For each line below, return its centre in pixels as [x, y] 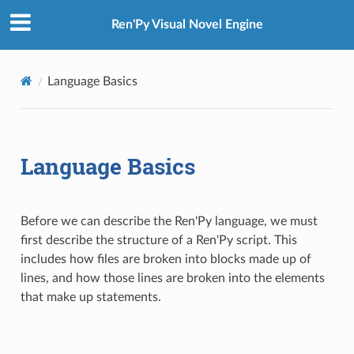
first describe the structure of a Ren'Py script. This [158, 240]
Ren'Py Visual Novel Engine [187, 25]
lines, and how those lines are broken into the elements [172, 278]
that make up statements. [90, 297]
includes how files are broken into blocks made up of [166, 259]
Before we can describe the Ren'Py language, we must [169, 221]
